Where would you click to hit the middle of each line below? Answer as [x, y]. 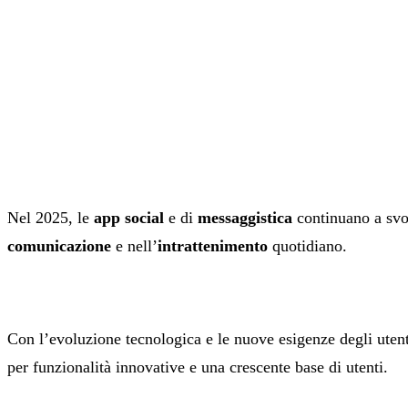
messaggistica [245, 218]
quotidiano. [307, 246]
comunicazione [59, 246]
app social [129, 218]
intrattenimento [213, 246]
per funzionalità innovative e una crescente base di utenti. [198, 367]
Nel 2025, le [51, 218]
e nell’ [134, 246]
